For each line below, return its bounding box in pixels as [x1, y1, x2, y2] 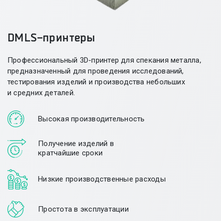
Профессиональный [7, 56, 80, 65]
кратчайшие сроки [38, 148, 103, 157]
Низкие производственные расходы [38, 175, 166, 184]
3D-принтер [79, 56, 119, 65]
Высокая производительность [38, 114, 145, 123]
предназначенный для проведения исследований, [7, 67, 184, 76]
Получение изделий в [38, 139, 114, 148]
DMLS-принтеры [7, 32, 95, 44]
